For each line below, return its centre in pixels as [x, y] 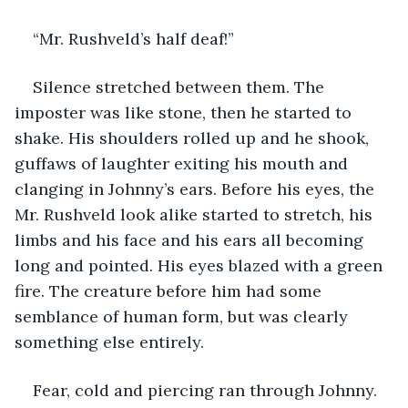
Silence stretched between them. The [181, 87]
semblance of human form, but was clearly [184, 316]
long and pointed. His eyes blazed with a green [201, 265]
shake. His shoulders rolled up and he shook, [194, 138]
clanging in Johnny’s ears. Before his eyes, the [197, 189]
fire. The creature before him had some [170, 291]
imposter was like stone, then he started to [185, 112]
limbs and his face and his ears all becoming [191, 240]
